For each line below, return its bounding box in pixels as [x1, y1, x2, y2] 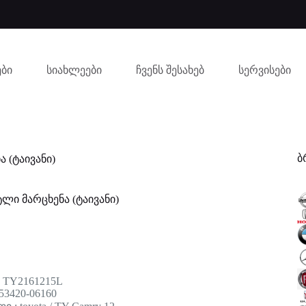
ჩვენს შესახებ [135, 64, 204, 76]
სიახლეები [46, 64, 102, 76]
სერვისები [238, 64, 291, 76]
